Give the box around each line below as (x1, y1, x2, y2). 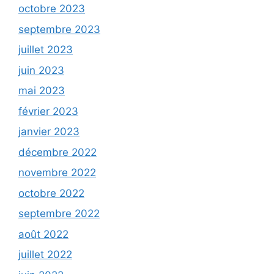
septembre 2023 (18, 23, 100, 35)
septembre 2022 (18, 207, 100, 220)
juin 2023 (18, 64, 64, 76)
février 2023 (18, 105, 78, 117)
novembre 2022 (18, 166, 96, 179)
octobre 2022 (18, 187, 84, 199)
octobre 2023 (18, 2, 85, 15)
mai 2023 (18, 84, 65, 97)
